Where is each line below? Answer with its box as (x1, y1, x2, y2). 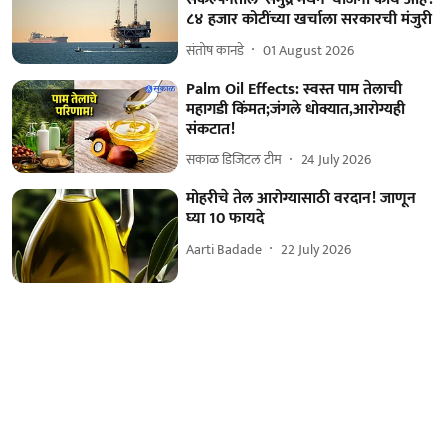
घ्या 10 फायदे (186, 205, 265, 233)
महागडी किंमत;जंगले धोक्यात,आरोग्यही (186, 95, 406, 123)
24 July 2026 (301, 148, 372, 172)
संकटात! (186, 115, 236, 143)
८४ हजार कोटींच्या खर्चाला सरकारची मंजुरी (186, 6, 433, 34)
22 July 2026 (281, 237, 352, 261)
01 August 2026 (263, 38, 355, 62)
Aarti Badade (186, 237, 263, 261)
